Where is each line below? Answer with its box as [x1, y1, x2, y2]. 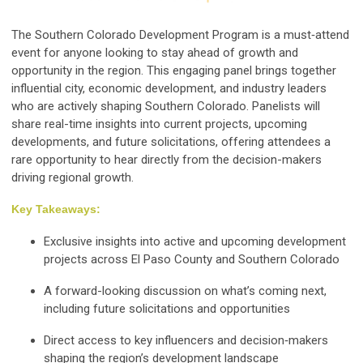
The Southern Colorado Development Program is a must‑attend [11, 28, 349, 42]
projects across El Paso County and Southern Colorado [44, 252, 340, 267]
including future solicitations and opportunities [44, 301, 290, 316]
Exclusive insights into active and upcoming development [44, 234, 346, 249]
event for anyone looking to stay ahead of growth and [11, 45, 298, 60]
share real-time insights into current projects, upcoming [11, 117, 307, 131]
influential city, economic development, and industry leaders [11, 81, 327, 96]
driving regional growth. [11, 170, 134, 185]
